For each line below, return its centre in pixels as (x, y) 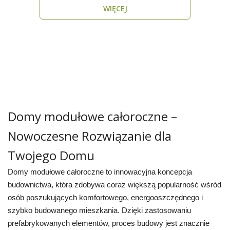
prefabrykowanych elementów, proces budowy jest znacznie (108, 223)
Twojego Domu (51, 155)
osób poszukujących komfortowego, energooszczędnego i (105, 198)
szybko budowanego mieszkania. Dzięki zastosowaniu (99, 210)
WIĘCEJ (115, 8)
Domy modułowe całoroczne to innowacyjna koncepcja (100, 172)
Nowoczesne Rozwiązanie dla (89, 136)
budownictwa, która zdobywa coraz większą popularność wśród (114, 185)
